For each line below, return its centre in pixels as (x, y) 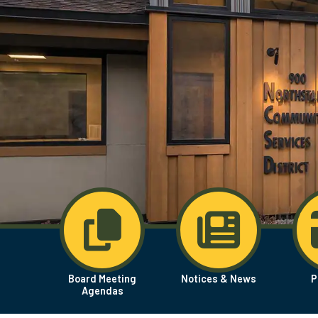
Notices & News (219, 279)
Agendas (102, 291)
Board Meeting (102, 279)
